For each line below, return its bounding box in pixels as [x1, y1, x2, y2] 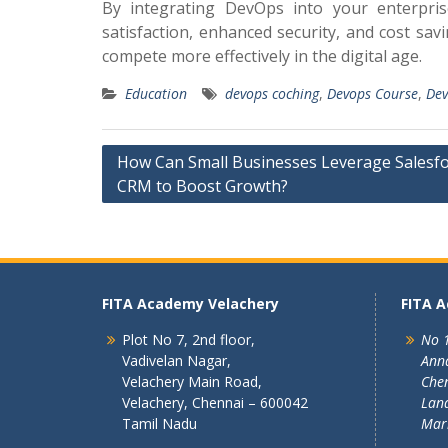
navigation [101, 176, 206, 201]
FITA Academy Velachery [102, 294, 279, 313]
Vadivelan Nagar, [122, 351, 231, 370]
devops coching [225, 84, 319, 103]
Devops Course [327, 84, 418, 103]
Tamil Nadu [122, 414, 197, 433]
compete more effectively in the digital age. [102, 45, 422, 67]
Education [125, 84, 187, 103]
